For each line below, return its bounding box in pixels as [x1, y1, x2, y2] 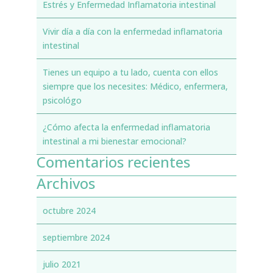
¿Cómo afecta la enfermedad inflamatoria [42, 121, 210, 133]
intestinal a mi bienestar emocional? [42, 135, 186, 147]
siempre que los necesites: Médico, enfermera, [42, 80, 228, 92]
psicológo [42, 94, 82, 106]
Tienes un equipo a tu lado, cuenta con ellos [42, 66, 218, 78]
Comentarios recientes [36, 152, 190, 172]
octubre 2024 [42, 205, 96, 216]
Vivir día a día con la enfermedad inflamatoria [42, 26, 222, 37]
